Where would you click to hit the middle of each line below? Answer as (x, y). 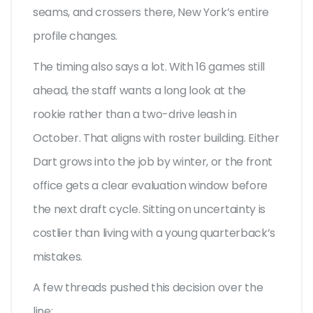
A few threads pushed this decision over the (148, 288)
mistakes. (58, 257)
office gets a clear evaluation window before (150, 186)
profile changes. (75, 36)
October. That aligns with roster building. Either (156, 138)
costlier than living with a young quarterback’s (154, 233)
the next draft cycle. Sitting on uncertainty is (149, 210)
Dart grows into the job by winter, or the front (153, 162)
